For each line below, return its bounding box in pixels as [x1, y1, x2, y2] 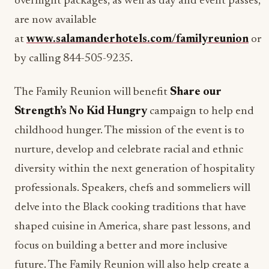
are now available [14, 14, 97, 26]
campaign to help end [147, 106, 254, 117]
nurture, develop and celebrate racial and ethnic [14, 144, 243, 156]
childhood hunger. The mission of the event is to [14, 125, 244, 136]
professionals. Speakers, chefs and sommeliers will [14, 183, 250, 194]
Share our [170, 86, 222, 98]
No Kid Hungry [69, 106, 147, 117]
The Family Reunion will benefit [14, 86, 170, 98]
